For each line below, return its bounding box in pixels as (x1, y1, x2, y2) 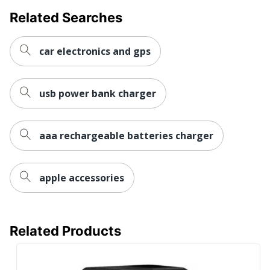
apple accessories (39, 171, 124, 184)
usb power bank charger (39, 86, 156, 100)
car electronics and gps (39, 44, 151, 58)
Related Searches (10, 9, 122, 25)
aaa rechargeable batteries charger (39, 128, 213, 142)
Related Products (10, 222, 121, 239)
